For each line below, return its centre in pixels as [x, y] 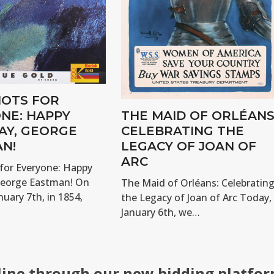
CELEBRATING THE [182, 131]
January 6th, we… [160, 213]
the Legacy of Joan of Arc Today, [196, 198]
